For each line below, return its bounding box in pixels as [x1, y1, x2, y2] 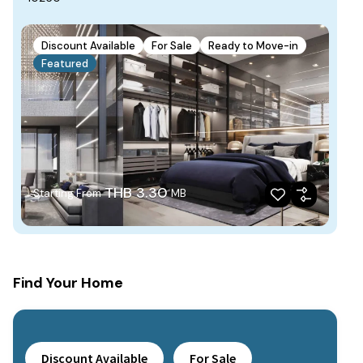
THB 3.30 [105, 183, 168, 203]
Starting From [33, 186, 101, 201]
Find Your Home [13, 273, 123, 293]
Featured [41, 56, 88, 70]
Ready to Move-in [208, 38, 298, 53]
